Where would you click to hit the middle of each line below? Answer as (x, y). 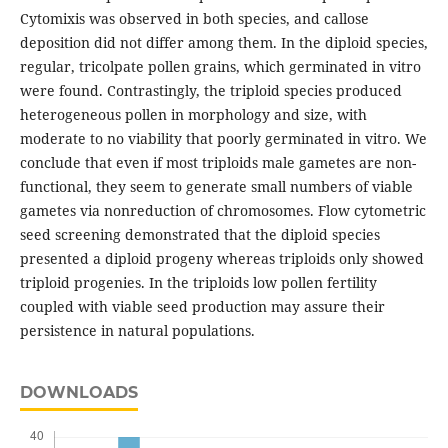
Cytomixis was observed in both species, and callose (194, 19)
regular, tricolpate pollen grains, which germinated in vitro (220, 67)
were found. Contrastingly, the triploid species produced (210, 91)
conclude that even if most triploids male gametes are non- (217, 163)
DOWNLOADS (78, 393)
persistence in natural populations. (137, 331)
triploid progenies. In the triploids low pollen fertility (198, 283)
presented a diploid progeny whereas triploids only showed (221, 259)
